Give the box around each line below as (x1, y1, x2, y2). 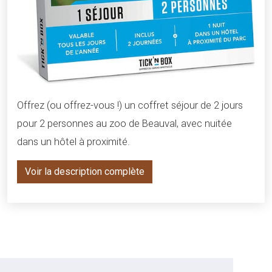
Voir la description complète (25, 166, 144, 178)
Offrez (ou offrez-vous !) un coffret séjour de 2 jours (17, 99, 243, 112)
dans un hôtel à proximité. (17, 135, 130, 148)
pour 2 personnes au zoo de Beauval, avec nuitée (17, 117, 232, 130)
